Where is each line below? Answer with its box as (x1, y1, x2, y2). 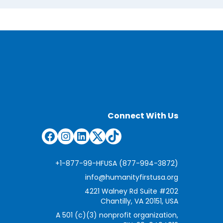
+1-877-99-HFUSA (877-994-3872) (55, 160, 178, 168)
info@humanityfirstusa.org (85, 174, 178, 182)
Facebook (55, 123, 114, 136)
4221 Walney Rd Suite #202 (84, 188, 178, 196)
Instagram (71, 123, 134, 136)
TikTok (119, 123, 155, 136)
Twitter (103, 123, 143, 136)
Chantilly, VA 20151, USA (100, 198, 178, 206)
